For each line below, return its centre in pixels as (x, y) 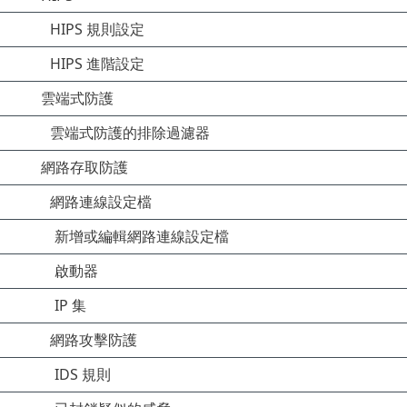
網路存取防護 (84, 167)
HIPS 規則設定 (97, 29)
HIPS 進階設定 (97, 64)
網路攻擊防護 (94, 340)
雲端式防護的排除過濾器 (130, 133)
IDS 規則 (83, 374)
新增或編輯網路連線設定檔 (142, 236)
